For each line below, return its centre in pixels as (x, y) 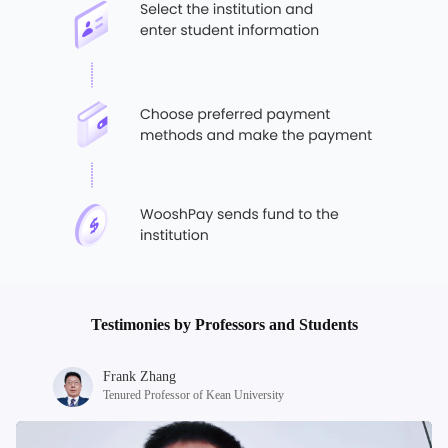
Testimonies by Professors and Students (224, 324)
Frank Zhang (139, 376)
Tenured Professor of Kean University (193, 394)
